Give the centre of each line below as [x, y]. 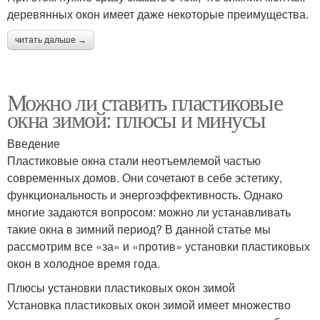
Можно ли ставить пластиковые [145, 102]
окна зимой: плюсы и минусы [136, 119]
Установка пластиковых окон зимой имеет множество [149, 305]
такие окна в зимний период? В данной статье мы [139, 229]
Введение [34, 144]
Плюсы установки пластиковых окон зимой [121, 288]
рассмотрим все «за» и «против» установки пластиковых [159, 246]
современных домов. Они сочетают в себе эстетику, [145, 178]
